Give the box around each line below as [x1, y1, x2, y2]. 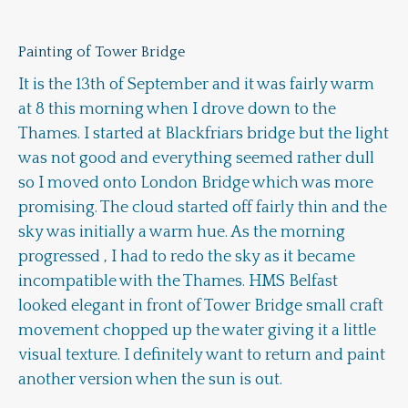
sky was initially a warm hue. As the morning [18, 223, 345, 241]
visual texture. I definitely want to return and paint [18, 346, 385, 364]
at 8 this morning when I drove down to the [18, 100, 336, 118]
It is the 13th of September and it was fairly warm [18, 76, 374, 94]
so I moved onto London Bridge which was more [18, 174, 373, 192]
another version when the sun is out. [18, 371, 282, 389]
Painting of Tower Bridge [18, 44, 189, 60]
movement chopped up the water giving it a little [18, 321, 376, 340]
